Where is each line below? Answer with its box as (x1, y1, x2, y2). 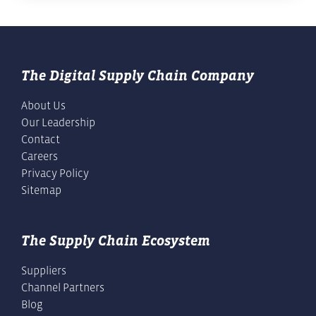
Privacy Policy (21, 166, 89, 180)
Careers (21, 150, 58, 163)
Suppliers (21, 264, 66, 277)
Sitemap (21, 183, 61, 197)
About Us (21, 99, 66, 112)
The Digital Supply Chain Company (21, 68, 254, 84)
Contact (21, 133, 60, 146)
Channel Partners (21, 281, 104, 294)
